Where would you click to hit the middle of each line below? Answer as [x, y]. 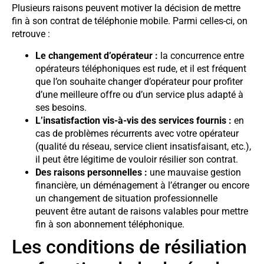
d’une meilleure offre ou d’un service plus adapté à [139, 94]
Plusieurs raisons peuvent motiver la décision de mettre [126, 8]
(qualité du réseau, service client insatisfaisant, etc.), [143, 146]
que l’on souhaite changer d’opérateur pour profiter [139, 81]
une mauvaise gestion [194, 172]
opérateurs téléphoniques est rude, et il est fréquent [141, 68]
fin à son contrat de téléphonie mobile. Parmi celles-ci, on [130, 21]
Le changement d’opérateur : [97, 55]
